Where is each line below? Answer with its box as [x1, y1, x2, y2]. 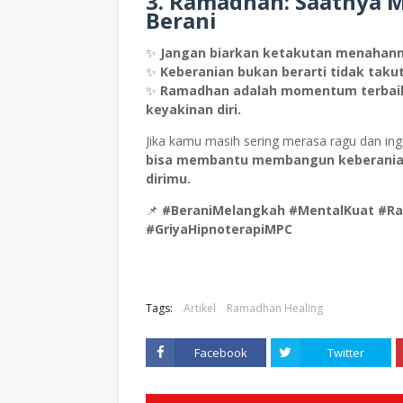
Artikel [184, 300, 216, 317]
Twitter [327, 345, 364, 362]
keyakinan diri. [146, 101, 241, 119]
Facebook [193, 345, 247, 362]
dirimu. [146, 170, 191, 188]
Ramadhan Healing [227, 300, 323, 317]
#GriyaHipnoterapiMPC [146, 220, 292, 238]
